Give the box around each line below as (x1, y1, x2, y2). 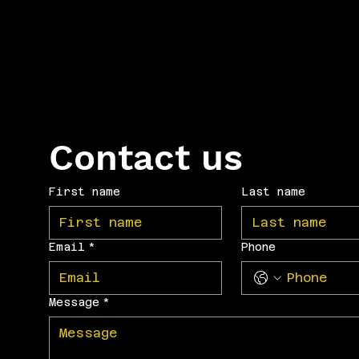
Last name (240, 185, 305, 199)
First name (48, 185, 120, 199)
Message (48, 296, 99, 309)
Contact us (48, 136, 243, 179)
